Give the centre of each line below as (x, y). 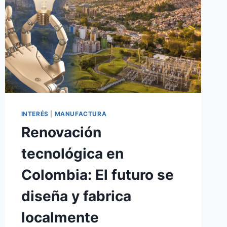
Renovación (61, 132)
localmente (60, 217)
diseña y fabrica (76, 196)
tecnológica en (72, 153)
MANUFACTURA (81, 113)
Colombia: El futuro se (97, 175)
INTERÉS (35, 113)
